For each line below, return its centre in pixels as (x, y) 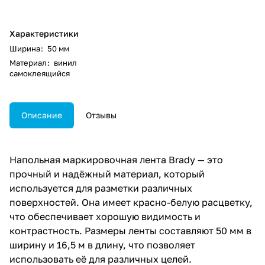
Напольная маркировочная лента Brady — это (116, 159)
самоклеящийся (40, 73)
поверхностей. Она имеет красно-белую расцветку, (131, 202)
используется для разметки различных (101, 188)
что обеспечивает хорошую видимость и (105, 216)
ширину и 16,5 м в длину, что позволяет (102, 245)
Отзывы (101, 115)
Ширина (25, 48)
